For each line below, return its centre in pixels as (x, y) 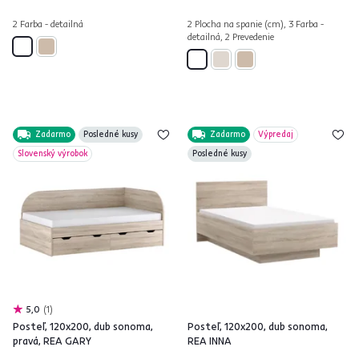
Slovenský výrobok (52, 153)
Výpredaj (276, 134)
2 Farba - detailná (48, 24)
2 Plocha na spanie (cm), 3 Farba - (256, 24)
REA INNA (210, 341)
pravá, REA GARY (52, 341)
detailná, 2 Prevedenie (231, 36)
